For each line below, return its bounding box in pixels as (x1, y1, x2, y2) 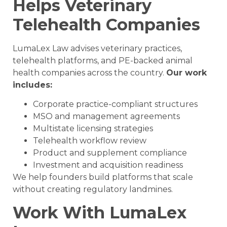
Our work (166, 67, 207, 78)
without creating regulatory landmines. (13, 184, 173, 195)
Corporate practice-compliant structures (33, 99, 198, 109)
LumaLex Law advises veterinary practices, (13, 43, 182, 53)
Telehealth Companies (13, 14, 200, 34)
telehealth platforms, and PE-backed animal (13, 55, 193, 65)
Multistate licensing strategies (33, 124, 153, 134)
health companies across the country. (13, 67, 166, 78)
